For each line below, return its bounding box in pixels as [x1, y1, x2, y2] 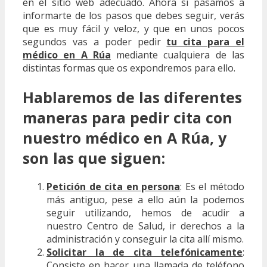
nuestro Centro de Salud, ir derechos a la [46, 219, 244, 233]
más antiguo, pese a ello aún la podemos [46, 193, 244, 207]
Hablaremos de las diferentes [23, 86, 242, 107]
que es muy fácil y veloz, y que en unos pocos [23, 21, 244, 35]
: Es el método [180, 180, 245, 194]
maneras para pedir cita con [23, 107, 232, 128]
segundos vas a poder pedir [23, 35, 167, 48]
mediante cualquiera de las [110, 48, 245, 61]
